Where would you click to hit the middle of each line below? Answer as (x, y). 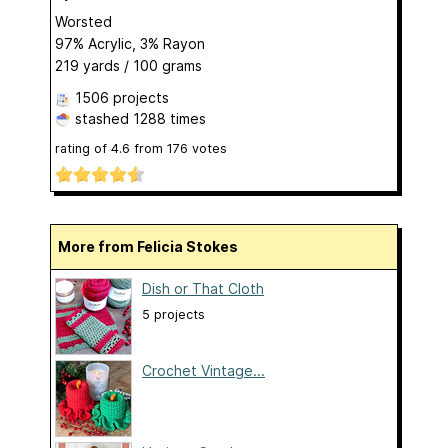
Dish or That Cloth (203, 289)
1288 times (169, 118)
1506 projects (122, 97)
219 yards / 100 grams (128, 65)
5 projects (173, 315)
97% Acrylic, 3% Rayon (130, 43)
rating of (83, 148)
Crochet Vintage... (203, 371)
